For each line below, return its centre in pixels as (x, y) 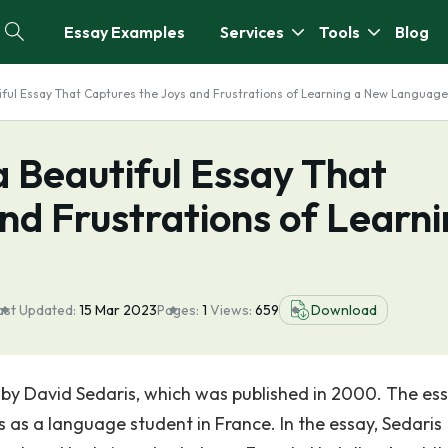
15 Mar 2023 (118, 310)
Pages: (178, 310)
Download (344, 310)
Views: (232, 310)
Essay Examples (124, 32)
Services (252, 32)
